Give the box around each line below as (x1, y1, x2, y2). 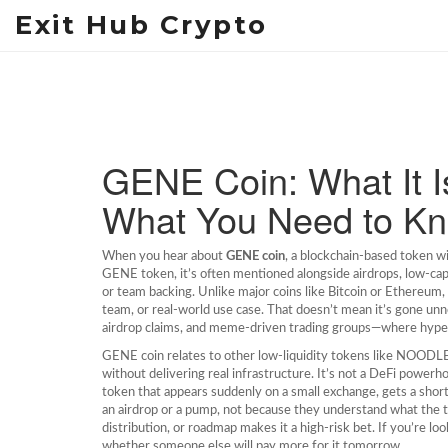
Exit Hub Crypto (15, 9, 268, 41)
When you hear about (102, 250, 226, 263)
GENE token (102, 268, 174, 281)
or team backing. (102, 286, 195, 299)
